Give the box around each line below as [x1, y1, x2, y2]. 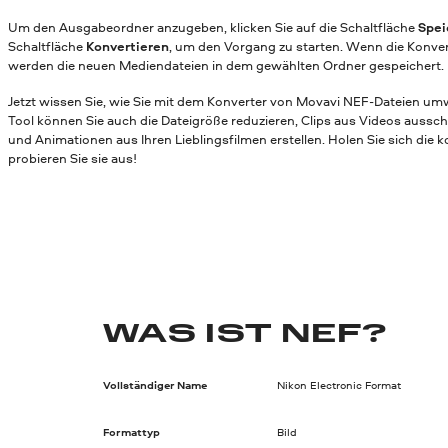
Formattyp [103, 425, 161, 440]
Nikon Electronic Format [276, 378, 401, 393]
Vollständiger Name [103, 378, 208, 393]
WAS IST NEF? [103, 321, 388, 348]
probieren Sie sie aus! [8, 148, 137, 167]
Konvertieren [86, 37, 169, 56]
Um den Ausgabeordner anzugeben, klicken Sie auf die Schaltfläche [8, 18, 418, 37]
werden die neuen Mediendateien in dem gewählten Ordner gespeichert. [8, 56, 444, 75]
